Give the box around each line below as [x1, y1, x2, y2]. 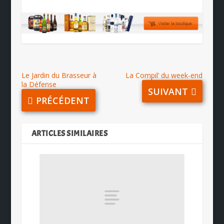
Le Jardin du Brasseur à [21, 70, 96, 80]
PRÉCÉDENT [35, 94, 89, 106]
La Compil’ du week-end [125, 70, 203, 80]
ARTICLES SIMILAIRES [31, 128, 108, 139]
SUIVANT [148, 85, 188, 97]
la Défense [21, 79, 56, 89]
